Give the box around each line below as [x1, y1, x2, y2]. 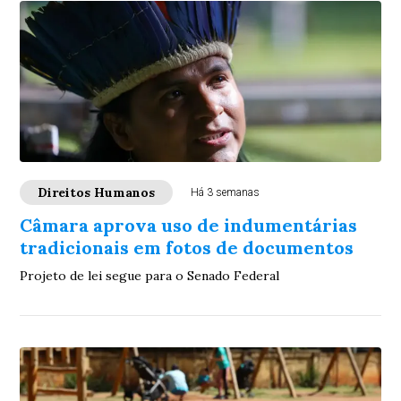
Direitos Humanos [38, 184, 156, 200]
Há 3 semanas [191, 186, 260, 199]
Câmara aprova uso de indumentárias [20, 214, 358, 236]
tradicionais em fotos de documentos [20, 236, 354, 259]
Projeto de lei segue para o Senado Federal [20, 268, 280, 284]
